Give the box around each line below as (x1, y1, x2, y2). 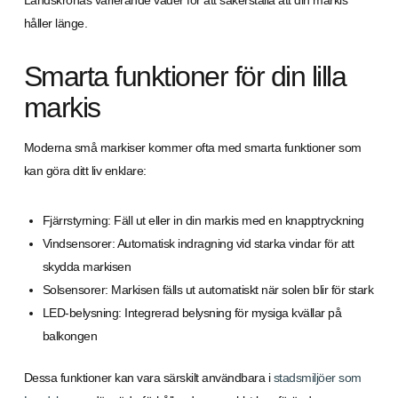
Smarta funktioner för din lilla (23, 60, 346, 92)
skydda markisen (42, 259, 131, 274)
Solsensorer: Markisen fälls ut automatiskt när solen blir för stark (42, 283, 374, 297)
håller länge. (23, 16, 88, 30)
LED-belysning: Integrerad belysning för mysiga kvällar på (42, 306, 342, 320)
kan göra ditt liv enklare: (23, 163, 147, 178)
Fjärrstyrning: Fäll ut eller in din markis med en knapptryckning (42, 213, 364, 227)
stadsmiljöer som (273, 370, 362, 385)
